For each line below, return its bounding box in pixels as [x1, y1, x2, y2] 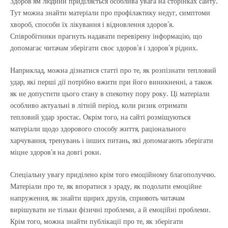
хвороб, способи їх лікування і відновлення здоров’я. [10, 20, 174, 28]
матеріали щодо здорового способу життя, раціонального [10, 124, 186, 133]
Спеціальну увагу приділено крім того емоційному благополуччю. [10, 170, 216, 179]
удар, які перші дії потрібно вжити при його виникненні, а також [10, 77, 212, 86]
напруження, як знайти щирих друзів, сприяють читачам [10, 193, 185, 202]
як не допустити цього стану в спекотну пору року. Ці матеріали [10, 89, 210, 98]
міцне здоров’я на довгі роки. [10, 148, 101, 156]
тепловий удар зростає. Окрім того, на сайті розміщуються [10, 112, 190, 121]
